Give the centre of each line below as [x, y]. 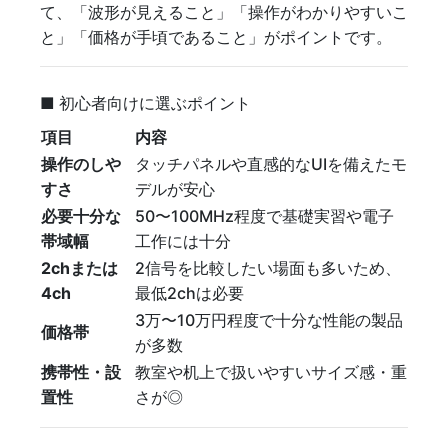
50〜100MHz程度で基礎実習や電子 [264, 215]
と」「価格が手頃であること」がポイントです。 [216, 37]
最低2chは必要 [189, 292]
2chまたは [79, 267]
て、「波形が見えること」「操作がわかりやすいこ [224, 12]
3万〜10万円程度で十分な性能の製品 [269, 319]
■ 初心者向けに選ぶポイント [145, 102]
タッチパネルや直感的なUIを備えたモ [271, 163]
